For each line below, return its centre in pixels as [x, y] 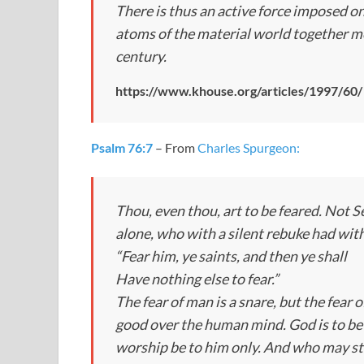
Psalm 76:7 [122, 148]
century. [141, 56]
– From [175, 148]
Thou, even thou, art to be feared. [219, 211]
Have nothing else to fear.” [197, 279]
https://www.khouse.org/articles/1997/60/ [239, 91]
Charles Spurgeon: [249, 148]
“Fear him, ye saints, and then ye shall [231, 256]
